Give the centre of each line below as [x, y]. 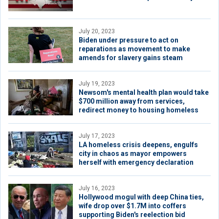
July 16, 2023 [97, 188]
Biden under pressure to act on [129, 40]
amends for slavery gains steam [131, 58]
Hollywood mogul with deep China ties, [141, 197]
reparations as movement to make [134, 49]
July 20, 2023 [97, 31]
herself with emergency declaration [136, 162]
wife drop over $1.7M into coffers [132, 206]
